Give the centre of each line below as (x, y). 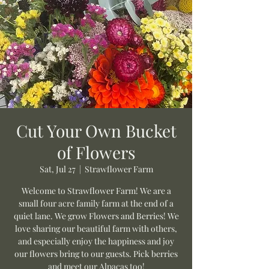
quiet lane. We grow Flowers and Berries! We (96, 216)
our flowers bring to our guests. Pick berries (96, 254)
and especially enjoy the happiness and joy (96, 241)
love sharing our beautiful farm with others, (96, 228)
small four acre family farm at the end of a (96, 203)
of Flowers (96, 152)
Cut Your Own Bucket (96, 131)
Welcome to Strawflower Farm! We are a (96, 191)
